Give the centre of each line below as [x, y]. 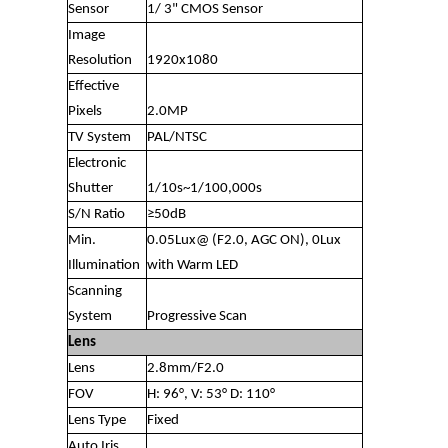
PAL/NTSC [177, 137]
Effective [94, 86]
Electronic [97, 163]
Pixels [85, 111]
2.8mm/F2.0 [186, 368]
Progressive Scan [197, 316]
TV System [100, 137]
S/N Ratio [97, 214]
